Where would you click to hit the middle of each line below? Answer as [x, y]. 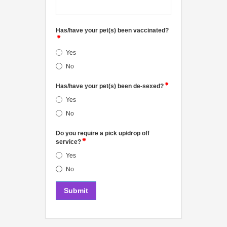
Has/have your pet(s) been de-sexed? [110, 86]
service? [68, 142]
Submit [76, 191]
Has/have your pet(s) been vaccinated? [112, 30]
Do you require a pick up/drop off [103, 133]
